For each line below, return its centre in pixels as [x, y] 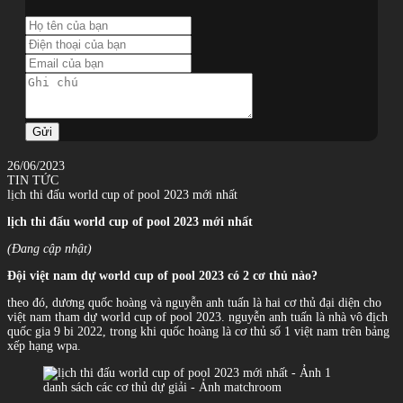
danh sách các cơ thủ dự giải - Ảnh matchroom [162, 387]
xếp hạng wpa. [44, 345]
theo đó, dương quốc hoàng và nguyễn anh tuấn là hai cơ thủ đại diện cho [194, 302]
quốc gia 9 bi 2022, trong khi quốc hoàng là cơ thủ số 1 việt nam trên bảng [198, 331]
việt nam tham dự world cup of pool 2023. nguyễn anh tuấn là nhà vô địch [197, 317]
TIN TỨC [33, 180]
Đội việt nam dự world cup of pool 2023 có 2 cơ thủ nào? [162, 275]
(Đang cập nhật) [49, 248]
